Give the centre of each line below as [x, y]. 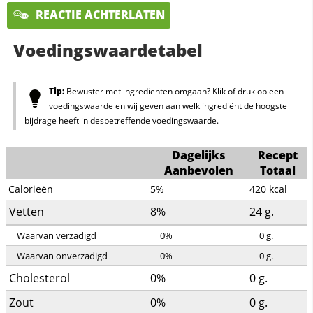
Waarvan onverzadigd [62, 256]
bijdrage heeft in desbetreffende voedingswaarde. [121, 121]
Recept [277, 155]
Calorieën [31, 189]
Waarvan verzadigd [56, 236]
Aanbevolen [199, 171]
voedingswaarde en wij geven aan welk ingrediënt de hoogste [168, 106]
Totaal [277, 171]
